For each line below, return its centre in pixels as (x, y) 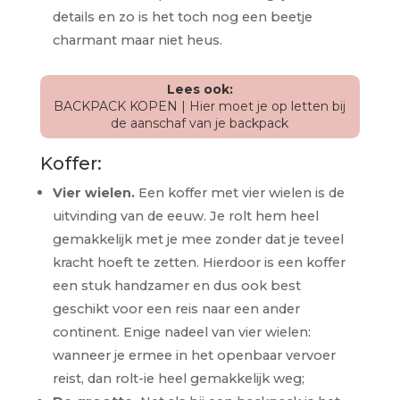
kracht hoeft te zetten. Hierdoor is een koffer (199, 262)
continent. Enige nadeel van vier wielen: (181, 332)
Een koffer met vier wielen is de (239, 192)
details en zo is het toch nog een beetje (182, 17)
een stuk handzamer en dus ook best (176, 285)
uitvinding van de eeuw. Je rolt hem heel (185, 216)
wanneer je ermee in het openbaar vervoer (194, 355)
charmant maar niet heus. (137, 40)
